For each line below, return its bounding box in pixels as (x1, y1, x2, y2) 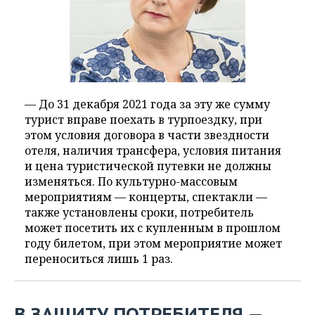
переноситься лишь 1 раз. (25, 251, 173, 267)
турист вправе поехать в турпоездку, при (25, 112, 262, 128)
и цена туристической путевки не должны (25, 158, 271, 174)
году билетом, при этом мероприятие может (25, 236, 282, 252)
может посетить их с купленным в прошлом (25, 220, 281, 236)
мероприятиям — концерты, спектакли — (25, 189, 267, 205)
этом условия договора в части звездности (25, 127, 269, 143)
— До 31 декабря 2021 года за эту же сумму (25, 96, 270, 112)
